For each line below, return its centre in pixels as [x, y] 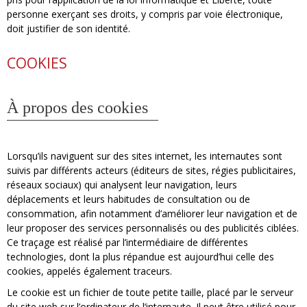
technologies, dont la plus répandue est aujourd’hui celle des [140, 257]
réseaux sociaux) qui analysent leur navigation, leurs [122, 185]
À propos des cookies [77, 108]
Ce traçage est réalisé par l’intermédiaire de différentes [127, 242]
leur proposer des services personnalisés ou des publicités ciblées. [153, 228]
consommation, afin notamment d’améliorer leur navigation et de [152, 213]
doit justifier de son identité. [69, 28]
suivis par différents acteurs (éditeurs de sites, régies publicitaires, [151, 170]
